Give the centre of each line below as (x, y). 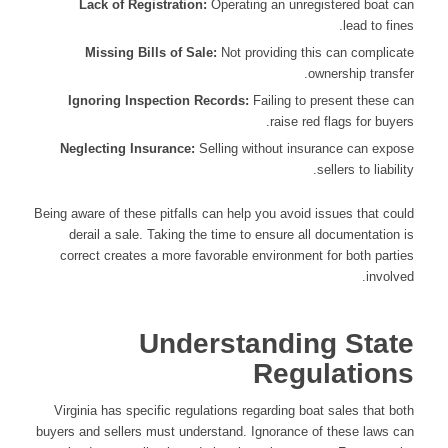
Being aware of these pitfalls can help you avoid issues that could (224, 214)
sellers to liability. (366, 170)
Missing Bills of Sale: (151, 53)
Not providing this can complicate (316, 53)
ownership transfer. (361, 74)
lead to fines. (379, 26)
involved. (390, 277)
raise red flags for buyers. (342, 122)
